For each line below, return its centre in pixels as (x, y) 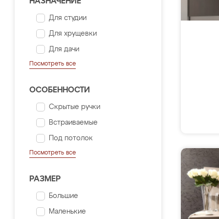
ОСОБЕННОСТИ (60, 90)
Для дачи (64, 49)
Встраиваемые (73, 123)
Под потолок (71, 138)
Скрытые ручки (75, 107)
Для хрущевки (73, 34)
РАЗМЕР (45, 179)
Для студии (68, 18)
